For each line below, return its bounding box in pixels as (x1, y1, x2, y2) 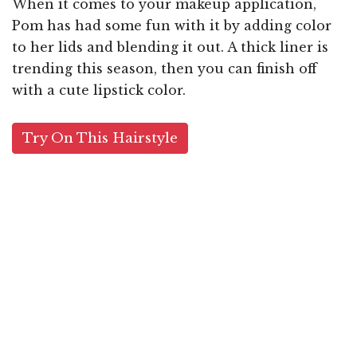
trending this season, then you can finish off (12, 60, 317, 76)
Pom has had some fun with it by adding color (12, 17, 331, 33)
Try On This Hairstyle (22, 129, 178, 147)
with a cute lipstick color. (12, 81, 186, 98)
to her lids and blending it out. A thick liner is (12, 38, 328, 55)
